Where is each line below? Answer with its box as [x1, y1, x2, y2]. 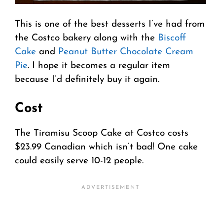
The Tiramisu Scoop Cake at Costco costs [15, 128, 188, 138]
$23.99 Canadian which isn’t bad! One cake [15, 142, 198, 152]
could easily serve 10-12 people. [15, 156, 144, 166]
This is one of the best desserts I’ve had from [15, 20, 205, 30]
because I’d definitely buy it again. [15, 75, 159, 85]
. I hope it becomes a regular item [28, 61, 170, 71]
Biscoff [158, 34, 186, 43]
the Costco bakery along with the [15, 34, 158, 43]
